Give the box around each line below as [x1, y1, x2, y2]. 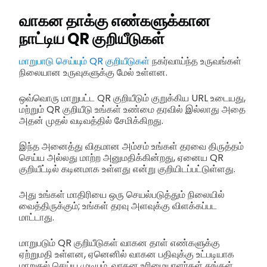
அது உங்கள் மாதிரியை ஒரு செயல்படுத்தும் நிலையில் [19, 188, 225, 202]
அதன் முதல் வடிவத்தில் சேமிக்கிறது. [19, 114, 163, 128]
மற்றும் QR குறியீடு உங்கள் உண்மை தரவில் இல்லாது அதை [19, 103, 246, 117]
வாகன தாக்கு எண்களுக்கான [19, 10, 210, 32]
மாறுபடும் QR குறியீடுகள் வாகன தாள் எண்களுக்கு [19, 236, 220, 250]
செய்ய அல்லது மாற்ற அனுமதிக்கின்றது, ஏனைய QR [19, 151, 223, 165]
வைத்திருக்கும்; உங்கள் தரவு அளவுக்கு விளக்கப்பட [19, 199, 217, 213]
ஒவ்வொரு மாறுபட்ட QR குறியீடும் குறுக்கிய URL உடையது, [19, 91, 246, 105]
